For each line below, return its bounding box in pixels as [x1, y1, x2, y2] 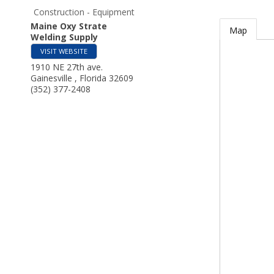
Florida [80, 72, 109, 84]
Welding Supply [31, 31, 98, 43]
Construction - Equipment [34, 6, 135, 18]
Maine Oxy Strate [31, 20, 107, 32]
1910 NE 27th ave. [31, 61, 103, 73]
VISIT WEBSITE [40, 46, 87, 56]
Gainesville [31, 72, 75, 84]
